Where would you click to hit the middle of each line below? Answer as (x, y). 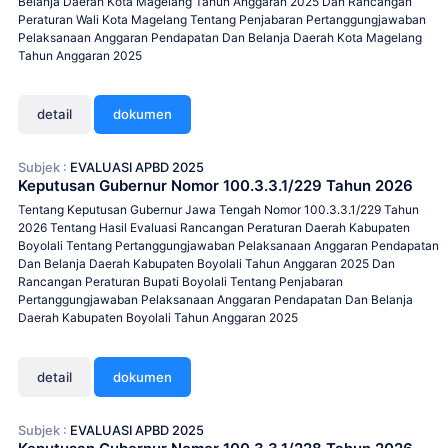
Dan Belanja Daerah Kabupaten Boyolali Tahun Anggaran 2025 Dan (206, 264)
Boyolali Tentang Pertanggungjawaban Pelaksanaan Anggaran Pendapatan (228, 246)
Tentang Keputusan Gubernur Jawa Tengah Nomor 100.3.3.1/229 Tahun (218, 210)
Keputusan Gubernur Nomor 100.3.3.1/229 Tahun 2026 (215, 186)
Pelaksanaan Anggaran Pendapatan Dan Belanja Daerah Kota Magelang (220, 37)
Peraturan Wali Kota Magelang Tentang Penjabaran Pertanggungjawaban (222, 19)
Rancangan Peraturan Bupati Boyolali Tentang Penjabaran (180, 282)
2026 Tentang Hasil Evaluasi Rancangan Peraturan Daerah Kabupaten (214, 228)
